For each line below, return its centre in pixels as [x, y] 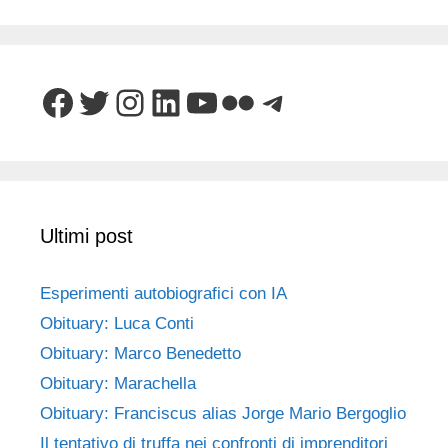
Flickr [262, 101]
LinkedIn [215, 101]
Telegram [329, 101]
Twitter [128, 101]
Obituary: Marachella [118, 384]
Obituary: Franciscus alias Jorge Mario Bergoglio [223, 414]
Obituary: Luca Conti [117, 324]
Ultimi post [86, 236]
